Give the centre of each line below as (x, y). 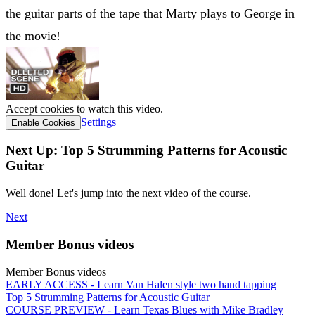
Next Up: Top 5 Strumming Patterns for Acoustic (146, 150)
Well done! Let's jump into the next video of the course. (128, 193)
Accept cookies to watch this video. (84, 108)
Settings (98, 122)
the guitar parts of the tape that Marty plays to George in (150, 13)
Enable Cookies (43, 122)
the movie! (33, 36)
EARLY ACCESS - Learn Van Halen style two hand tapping (141, 284)
